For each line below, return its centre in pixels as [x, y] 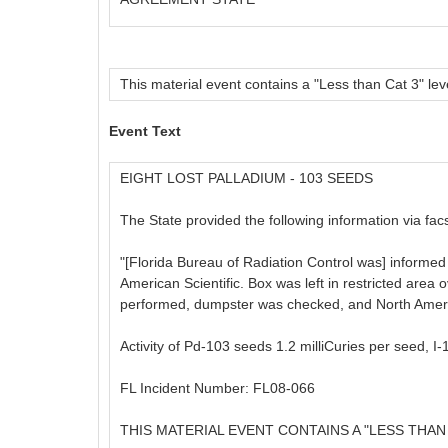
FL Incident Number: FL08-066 [217, 388]
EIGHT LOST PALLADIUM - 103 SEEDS [246, 178]
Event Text [145, 131]
